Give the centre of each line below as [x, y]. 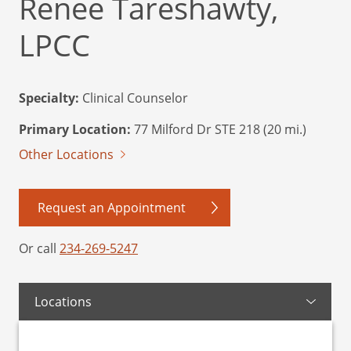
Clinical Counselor [134, 98]
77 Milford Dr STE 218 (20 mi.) [219, 129]
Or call [39, 248]
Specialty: [49, 98]
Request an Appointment [112, 208]
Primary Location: [75, 129]
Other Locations [66, 154]
